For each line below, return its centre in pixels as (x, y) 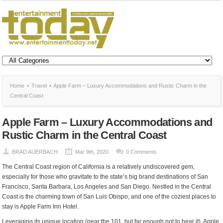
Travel (39, 86)
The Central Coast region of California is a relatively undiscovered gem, (99, 167)
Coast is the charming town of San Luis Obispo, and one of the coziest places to (109, 197)
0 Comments (142, 152)
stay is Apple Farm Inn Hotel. (41, 207)
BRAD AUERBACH (35, 152)
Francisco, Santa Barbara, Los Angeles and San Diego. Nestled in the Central (107, 187)
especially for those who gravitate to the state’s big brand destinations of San (105, 177)
